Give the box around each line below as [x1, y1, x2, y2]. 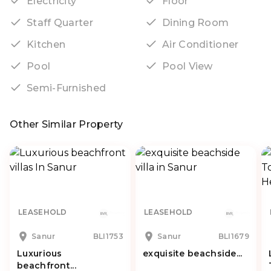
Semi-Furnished [27, 82, 106, 94]
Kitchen [27, 38, 66, 50]
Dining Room [162, 16, 229, 28]
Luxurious [17, 248, 62, 259]
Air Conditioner [162, 38, 239, 50]
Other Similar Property [10, 119, 123, 130]
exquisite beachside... [143, 248, 243, 259]
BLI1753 [93, 232, 123, 241]
